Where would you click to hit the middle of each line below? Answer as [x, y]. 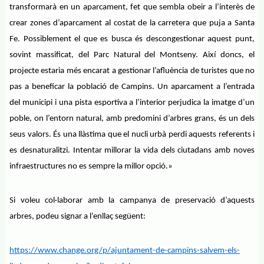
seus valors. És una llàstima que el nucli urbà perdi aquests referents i [132, 135]
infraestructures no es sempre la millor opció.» [91, 166]
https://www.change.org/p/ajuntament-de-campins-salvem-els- [125, 251]
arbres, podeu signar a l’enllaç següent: [77, 217]
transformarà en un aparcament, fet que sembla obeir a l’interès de [132, 7]
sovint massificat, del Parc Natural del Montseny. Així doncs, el [132, 55]
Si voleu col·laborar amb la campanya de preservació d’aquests [132, 201]
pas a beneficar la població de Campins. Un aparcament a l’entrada [132, 87]
